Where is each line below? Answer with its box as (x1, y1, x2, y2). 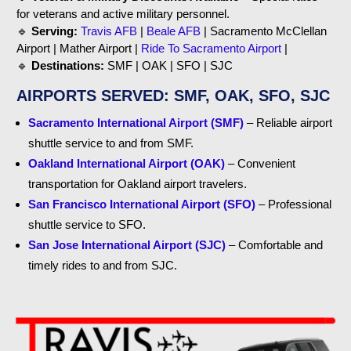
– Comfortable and (226, 237, 324, 251)
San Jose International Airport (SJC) (28, 237, 226, 251)
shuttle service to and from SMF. (28, 136, 194, 150)
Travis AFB (78, 24, 138, 38)
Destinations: (31, 58, 105, 72)
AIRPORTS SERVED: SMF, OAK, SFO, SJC (16, 86, 331, 104)
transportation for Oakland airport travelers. (28, 176, 248, 190)
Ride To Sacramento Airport (141, 41, 282, 55)
